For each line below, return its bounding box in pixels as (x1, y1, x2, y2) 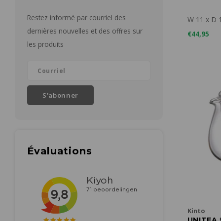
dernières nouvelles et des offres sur (27, 26, 143, 36)
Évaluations (27, 145, 92, 157)
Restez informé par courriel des (27, 13, 126, 22)
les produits (27, 39, 64, 49)
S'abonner (42, 91, 78, 100)
